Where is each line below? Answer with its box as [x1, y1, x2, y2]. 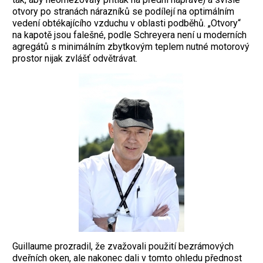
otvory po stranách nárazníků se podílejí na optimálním [12, 5, 234, 17]
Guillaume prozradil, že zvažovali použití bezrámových [12, 240, 234, 252]
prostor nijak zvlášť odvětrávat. [12, 52, 137, 64]
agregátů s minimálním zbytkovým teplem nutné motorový [12, 41, 249, 52]
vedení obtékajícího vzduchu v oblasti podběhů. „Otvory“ [12, 17, 241, 29]
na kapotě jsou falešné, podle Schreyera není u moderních [12, 29, 247, 41]
